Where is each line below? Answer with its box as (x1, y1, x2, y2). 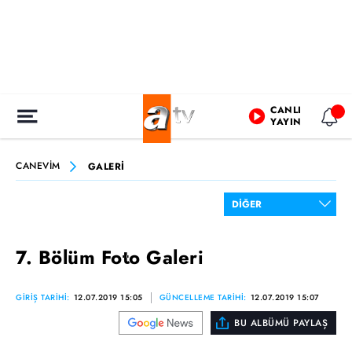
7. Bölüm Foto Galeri (16, 244, 203, 271)
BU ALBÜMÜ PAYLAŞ (234, 316, 328, 330)
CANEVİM (16, 159, 60, 173)
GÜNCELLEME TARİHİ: (159, 291, 247, 303)
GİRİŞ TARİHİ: (16, 291, 70, 303)
